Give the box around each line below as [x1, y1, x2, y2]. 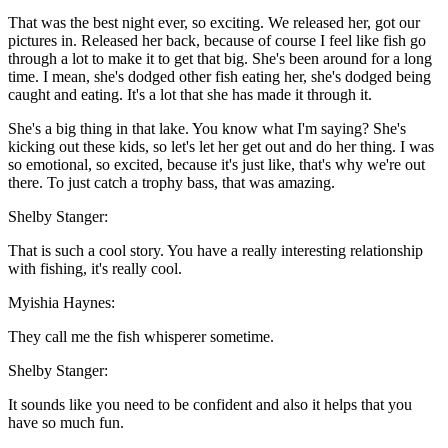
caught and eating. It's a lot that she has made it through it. [8, 86, 372, 104]
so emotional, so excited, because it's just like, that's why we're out [8, 156, 425, 174]
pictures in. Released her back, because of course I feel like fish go [8, 32, 426, 50]
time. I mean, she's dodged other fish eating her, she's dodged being [8, 68, 431, 86]
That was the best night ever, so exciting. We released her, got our [8, 14, 420, 32]
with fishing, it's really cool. [8, 260, 182, 278]
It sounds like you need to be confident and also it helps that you [8, 396, 412, 414]
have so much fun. [8, 414, 124, 432]
